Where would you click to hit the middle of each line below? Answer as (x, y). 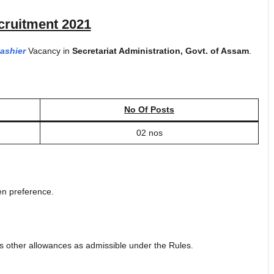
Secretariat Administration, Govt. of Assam (161, 50)
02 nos (149, 132)
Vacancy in (49, 50)
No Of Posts (149, 109)
